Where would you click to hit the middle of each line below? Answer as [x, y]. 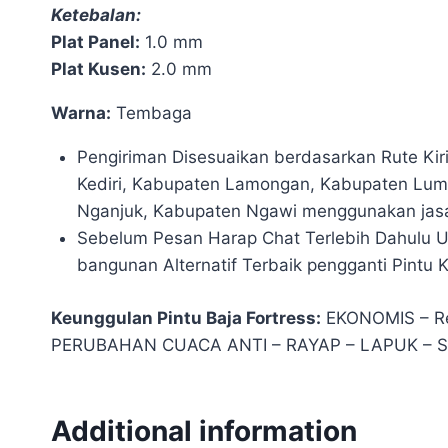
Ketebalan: [96, 15]
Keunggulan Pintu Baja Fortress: [186, 317]
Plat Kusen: [98, 69]
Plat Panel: [95, 42]
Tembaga [151, 113]
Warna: [81, 113]
